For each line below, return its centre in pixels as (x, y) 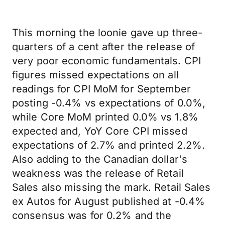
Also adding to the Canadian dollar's (100, 159)
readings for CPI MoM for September (101, 89)
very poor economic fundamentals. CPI (107, 61)
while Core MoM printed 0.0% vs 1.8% (105, 117)
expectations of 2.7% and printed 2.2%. (109, 145)
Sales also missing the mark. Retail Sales (111, 187)
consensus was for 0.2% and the (92, 215)
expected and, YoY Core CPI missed (100, 131)
